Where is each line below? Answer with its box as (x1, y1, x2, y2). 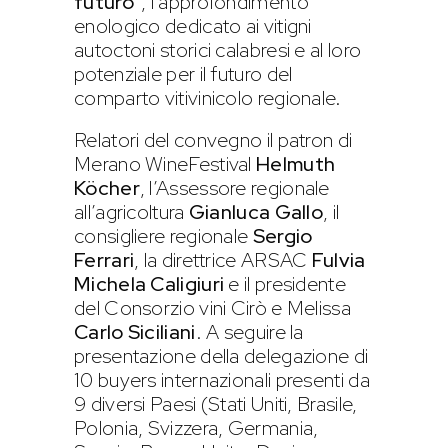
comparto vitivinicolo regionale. (74, 84, 342, 111)
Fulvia (311, 246, 366, 273)
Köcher (74, 174, 140, 201)
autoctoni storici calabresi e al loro (74, 36, 362, 63)
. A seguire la (195, 318, 304, 345)
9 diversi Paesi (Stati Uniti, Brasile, (74, 390, 358, 417)
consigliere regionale (74, 222, 253, 249)
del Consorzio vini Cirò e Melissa (74, 294, 351, 321)
